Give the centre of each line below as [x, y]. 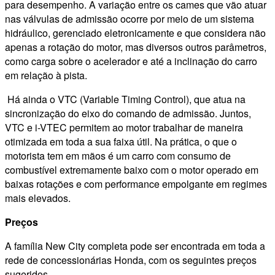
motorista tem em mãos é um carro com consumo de [118, 156]
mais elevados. [38, 198]
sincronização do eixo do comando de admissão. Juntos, [128, 114]
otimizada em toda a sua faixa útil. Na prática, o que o [121, 142]
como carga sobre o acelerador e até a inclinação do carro [131, 61]
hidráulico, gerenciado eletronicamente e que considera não [135, 33]
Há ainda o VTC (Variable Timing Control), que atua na [125, 99]
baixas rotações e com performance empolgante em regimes [136, 184]
